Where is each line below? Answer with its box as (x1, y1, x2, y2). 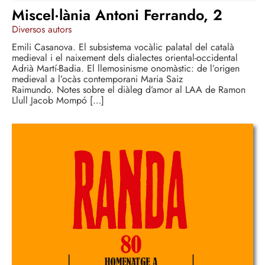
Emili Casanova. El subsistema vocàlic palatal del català (12, 40, 234, 54)
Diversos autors (12, 22, 72, 37)
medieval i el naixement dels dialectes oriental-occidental (12, 51, 238, 65)
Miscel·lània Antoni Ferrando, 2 (12, 4, 222, 26)
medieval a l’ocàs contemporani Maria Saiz (12, 72, 183, 86)
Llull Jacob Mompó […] (12, 93, 104, 108)
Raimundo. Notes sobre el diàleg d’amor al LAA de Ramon (12, 83, 245, 97)
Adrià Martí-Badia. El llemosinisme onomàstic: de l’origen (12, 62, 240, 76)
